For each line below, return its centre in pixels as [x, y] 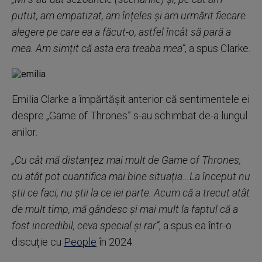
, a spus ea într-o [195, 225]
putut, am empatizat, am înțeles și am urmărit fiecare [129, 15]
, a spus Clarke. [218, 48]
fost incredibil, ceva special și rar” [85, 225]
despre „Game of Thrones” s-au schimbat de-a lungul [130, 116]
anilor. [25, 132]
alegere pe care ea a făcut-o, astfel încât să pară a [121, 32]
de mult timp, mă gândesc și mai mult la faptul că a [125, 209]
